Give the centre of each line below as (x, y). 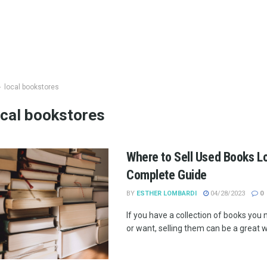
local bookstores (32, 87)
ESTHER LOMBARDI (167, 193)
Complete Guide (167, 175)
